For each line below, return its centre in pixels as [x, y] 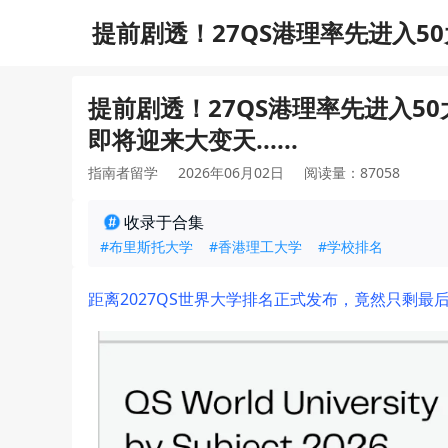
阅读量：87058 [352, 172]
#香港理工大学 [255, 246]
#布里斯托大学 [146, 246]
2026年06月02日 [231, 172]
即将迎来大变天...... [193, 139]
